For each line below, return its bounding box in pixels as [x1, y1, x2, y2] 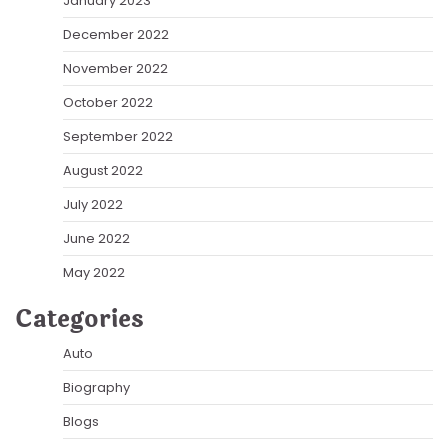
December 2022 [63, 25, 169, 45]
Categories [15, 301, 144, 339]
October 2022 [63, 93, 153, 113]
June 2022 [63, 229, 130, 249]
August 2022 [63, 161, 143, 181]
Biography [63, 378, 130, 398]
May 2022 [63, 263, 125, 283]
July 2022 [63, 195, 123, 215]
